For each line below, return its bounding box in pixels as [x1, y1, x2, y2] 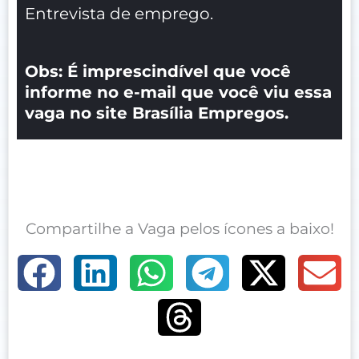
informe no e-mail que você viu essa [25, 82, 332, 102]
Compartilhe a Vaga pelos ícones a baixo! [25, 219, 334, 238]
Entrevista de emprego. [25, 3, 213, 23]
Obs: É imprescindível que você [25, 61, 291, 81]
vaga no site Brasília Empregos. [25, 103, 288, 123]
